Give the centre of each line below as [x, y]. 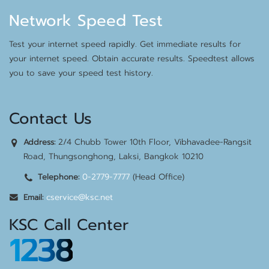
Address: [39, 142]
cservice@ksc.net [80, 197]
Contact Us [50, 119]
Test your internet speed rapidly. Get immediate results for [125, 44]
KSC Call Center [69, 225]
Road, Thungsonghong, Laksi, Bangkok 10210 [113, 156]
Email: [33, 197]
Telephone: [59, 177]
